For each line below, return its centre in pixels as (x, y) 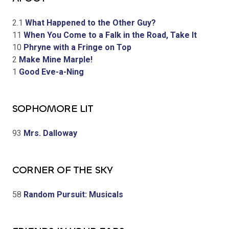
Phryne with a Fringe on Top (76, 47)
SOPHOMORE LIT (53, 108)
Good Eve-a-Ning (50, 72)
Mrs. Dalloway (49, 133)
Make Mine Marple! (55, 59)
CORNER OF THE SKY (63, 170)
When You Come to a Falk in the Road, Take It (109, 35)
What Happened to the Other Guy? (89, 22)
